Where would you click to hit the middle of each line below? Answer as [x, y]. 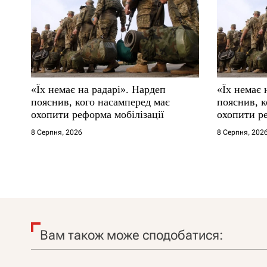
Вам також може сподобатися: [131, 235]
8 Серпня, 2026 [57, 132]
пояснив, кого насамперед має [100, 102]
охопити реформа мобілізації [97, 114]
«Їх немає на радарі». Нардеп [98, 89]
